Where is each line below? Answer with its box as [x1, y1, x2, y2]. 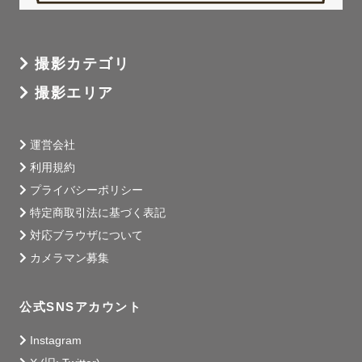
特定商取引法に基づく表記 [30, 206, 166, 220]
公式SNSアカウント [19, 300, 141, 314]
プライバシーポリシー [30, 183, 143, 197]
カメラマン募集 [30, 251, 109, 265]
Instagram [30, 334, 82, 347]
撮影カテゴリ [35, 56, 129, 73]
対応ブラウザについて [30, 229, 143, 242]
